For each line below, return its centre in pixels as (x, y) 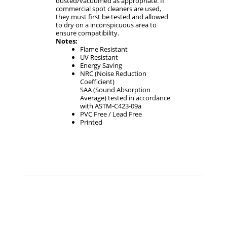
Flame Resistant (104, 49)
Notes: (66, 41)
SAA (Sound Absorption (115, 90)
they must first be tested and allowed (112, 17)
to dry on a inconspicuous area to (106, 25)
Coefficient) (97, 82)
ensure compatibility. (87, 33)
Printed (91, 122)
